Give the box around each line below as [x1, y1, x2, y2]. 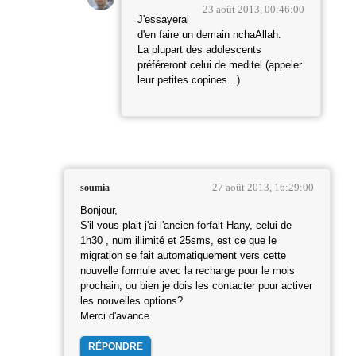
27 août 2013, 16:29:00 [212, 181, 314, 194]
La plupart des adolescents [137, 44, 261, 56]
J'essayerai [137, 14, 189, 26]
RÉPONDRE [88, 341, 143, 353]
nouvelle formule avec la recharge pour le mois [80, 265, 295, 277]
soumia [80, 182, 110, 194]
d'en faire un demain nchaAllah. [137, 29, 281, 41]
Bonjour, [80, 205, 118, 217]
